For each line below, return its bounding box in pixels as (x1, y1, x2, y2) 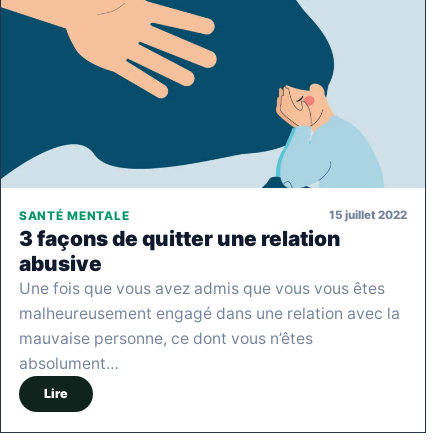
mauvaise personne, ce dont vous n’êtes (19, 328, 313, 348)
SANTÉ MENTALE (19, 208, 130, 223)
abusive (19, 250, 102, 276)
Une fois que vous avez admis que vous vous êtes (19, 278, 385, 298)
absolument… (19, 353, 119, 373)
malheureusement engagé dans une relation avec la (19, 303, 400, 323)
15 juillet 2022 (329, 208, 407, 223)
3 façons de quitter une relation (19, 225, 340, 251)
